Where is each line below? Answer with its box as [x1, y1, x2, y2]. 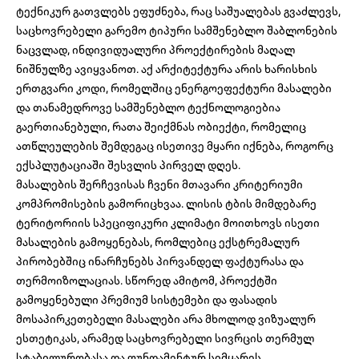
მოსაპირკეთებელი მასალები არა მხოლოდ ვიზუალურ [16, 312, 316, 327]
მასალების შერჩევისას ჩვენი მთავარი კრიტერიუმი [16, 177, 303, 192]
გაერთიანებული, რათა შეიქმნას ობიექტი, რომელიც [16, 119, 306, 135]
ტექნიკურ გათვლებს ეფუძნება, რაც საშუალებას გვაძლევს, [16, 4, 341, 19]
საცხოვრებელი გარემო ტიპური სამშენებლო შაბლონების [16, 23, 337, 38]
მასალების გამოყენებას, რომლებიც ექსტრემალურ [16, 235, 300, 250]
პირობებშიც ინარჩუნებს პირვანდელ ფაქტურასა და [16, 254, 304, 269]
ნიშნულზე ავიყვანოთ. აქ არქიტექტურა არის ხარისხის [16, 62, 317, 77]
